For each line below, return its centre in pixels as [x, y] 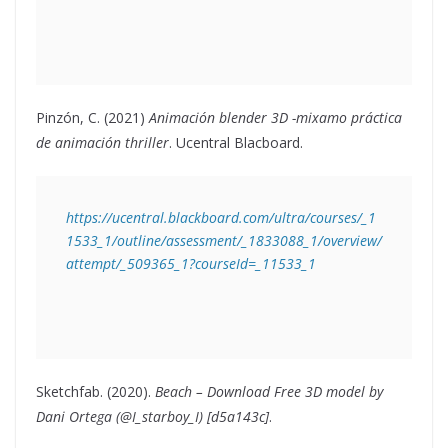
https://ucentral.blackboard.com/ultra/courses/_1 [221, 218]
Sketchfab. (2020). [95, 392]
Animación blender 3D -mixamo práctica [275, 118]
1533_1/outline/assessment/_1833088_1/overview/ [224, 241]
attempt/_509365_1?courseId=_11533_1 [191, 264]
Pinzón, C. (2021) [92, 118]
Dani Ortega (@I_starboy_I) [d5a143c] [152, 417]
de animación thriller [102, 143]
